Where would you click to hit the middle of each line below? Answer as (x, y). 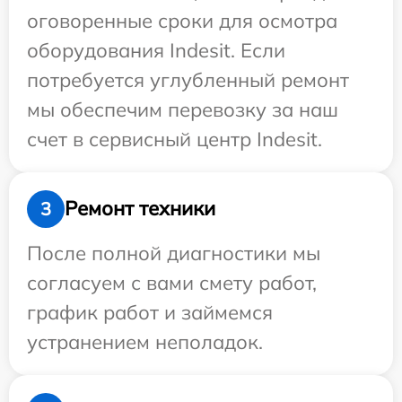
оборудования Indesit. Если (156, 50)
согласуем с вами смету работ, (172, 282)
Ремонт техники (140, 209)
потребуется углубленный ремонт (188, 79)
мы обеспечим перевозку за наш (183, 109)
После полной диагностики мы (174, 253)
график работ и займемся (150, 312)
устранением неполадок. (145, 341)
